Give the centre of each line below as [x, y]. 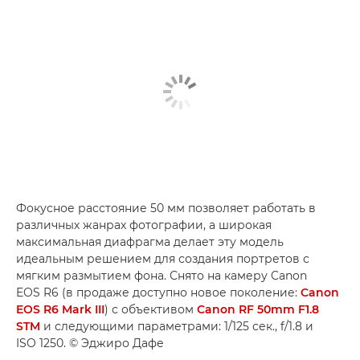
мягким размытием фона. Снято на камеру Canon [162, 275]
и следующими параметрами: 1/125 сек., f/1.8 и [177, 326]
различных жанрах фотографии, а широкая [144, 225]
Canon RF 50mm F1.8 [258, 309]
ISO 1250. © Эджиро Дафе [90, 343]
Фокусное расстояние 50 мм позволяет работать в [166, 208]
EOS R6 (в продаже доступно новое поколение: [158, 292]
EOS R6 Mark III [60, 309]
